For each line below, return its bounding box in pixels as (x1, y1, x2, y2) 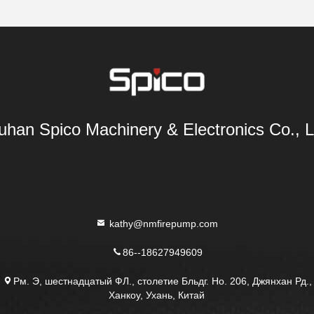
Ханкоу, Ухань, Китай (109, 289, 205, 301)
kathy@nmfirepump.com (107, 217, 219, 229)
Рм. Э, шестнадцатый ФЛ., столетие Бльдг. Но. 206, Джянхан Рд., (13, 275, 312, 287)
